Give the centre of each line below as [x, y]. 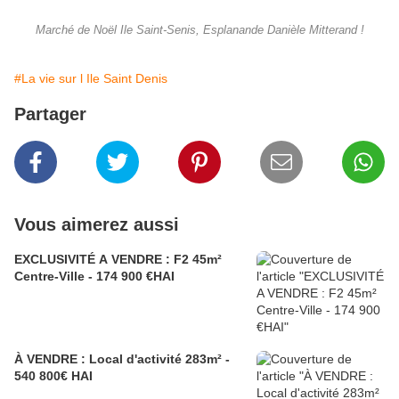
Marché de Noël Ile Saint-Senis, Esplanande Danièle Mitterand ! [199, 31]
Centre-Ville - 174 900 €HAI [94, 277]
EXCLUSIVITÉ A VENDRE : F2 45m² [118, 260]
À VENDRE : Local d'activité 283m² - [122, 359]
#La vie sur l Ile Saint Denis [91, 79]
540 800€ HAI [53, 376]
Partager [50, 114]
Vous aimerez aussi [97, 225]
